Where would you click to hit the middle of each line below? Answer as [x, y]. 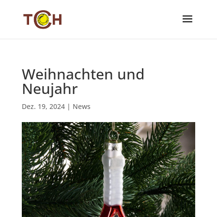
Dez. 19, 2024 [43, 106]
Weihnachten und [83, 74]
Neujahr [50, 88]
